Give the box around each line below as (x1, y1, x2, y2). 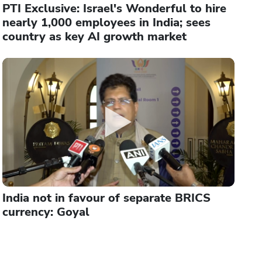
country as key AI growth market (2, 28, 187, 44)
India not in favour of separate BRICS (2, 189, 211, 206)
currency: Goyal (2, 204, 90, 220)
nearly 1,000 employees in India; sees (2, 14, 211, 30)
